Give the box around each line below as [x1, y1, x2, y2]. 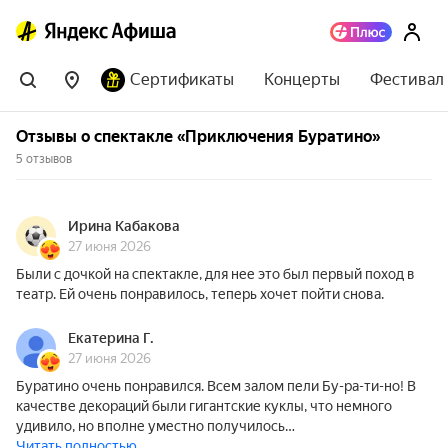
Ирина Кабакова [68, 218, 180, 234]
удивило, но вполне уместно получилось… [16, 418, 295, 434]
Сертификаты [130, 70, 234, 89]
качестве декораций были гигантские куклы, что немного [16, 398, 392, 414]
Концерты [264, 70, 340, 89]
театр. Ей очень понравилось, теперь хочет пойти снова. [16, 286, 384, 302]
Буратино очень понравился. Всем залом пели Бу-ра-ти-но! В [16, 378, 416, 394]
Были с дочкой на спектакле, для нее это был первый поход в [16, 266, 415, 282]
